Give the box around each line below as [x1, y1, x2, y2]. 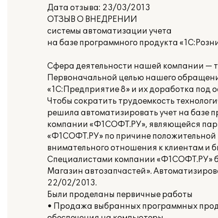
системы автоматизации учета [47, 26, 172, 36]
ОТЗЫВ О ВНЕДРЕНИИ [47, 15, 137, 24]
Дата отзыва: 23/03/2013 [47, 3, 150, 13]
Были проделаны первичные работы [47, 190, 193, 200]
